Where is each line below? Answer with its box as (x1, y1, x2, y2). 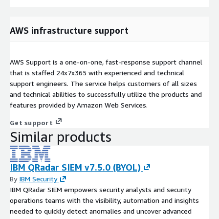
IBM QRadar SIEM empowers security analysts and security (10, 185, 191, 194)
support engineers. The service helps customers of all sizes (10, 79, 197, 88)
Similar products (10, 128, 111, 145)
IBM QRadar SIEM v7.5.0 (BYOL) (10, 161, 141, 173)
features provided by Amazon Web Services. (10, 100, 148, 109)
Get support (10, 118, 53, 127)
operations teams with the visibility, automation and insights (10, 196, 199, 204)
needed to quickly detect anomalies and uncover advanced (10, 206, 192, 215)
